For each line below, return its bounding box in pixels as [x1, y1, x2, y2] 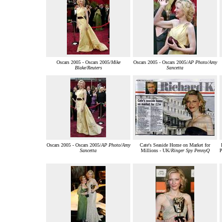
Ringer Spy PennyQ [170, 148, 210, 154]
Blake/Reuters [74, 65, 102, 71]
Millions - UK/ [140, 148, 171, 154]
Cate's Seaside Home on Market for [140, 142, 210, 148]
